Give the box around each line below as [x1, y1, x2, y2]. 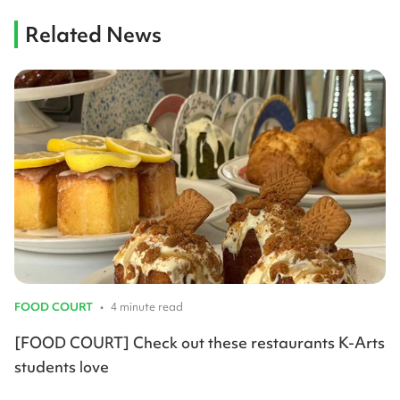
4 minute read [111, 299, 183, 315]
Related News [25, 21, 162, 49]
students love [14, 356, 109, 378]
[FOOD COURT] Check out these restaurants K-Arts [14, 332, 385, 354]
